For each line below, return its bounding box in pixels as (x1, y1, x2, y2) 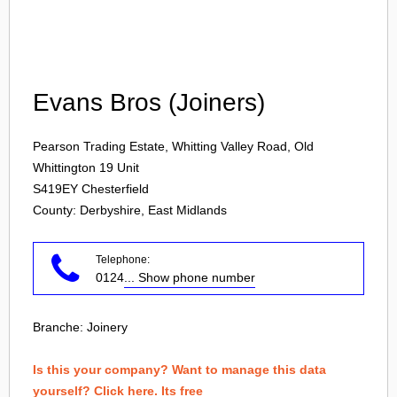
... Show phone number (124, 270, 255, 284)
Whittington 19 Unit (33, 160, 139, 175)
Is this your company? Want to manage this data (33, 362, 326, 377)
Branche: (33, 320, 87, 334)
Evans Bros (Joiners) (33, 89, 265, 116)
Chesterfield (82, 182, 149, 196)
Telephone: (96, 253, 150, 266)
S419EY (33, 182, 78, 196)
